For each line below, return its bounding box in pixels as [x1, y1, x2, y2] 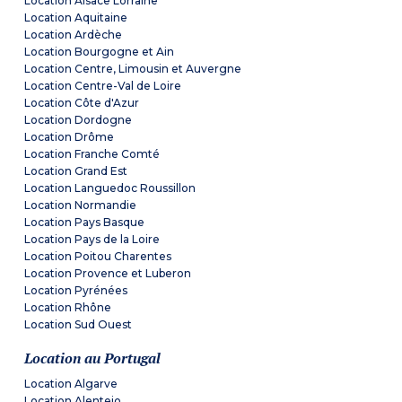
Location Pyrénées [24, 284, 128, 298]
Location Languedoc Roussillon [24, 181, 197, 196]
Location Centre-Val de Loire [24, 79, 182, 93]
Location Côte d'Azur [24, 96, 140, 110]
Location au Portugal [24, 348, 162, 369]
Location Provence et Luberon [24, 267, 192, 281]
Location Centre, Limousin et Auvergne [24, 62, 242, 76]
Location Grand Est [24, 164, 128, 179]
